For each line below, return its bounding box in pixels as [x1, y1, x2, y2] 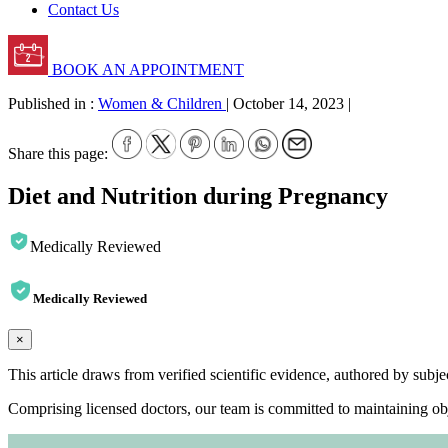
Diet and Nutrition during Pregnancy [8, 182, 388, 209]
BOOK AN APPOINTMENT [48, 61, 244, 78]
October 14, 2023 [233, 95, 344, 112]
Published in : [8, 95, 98, 112]
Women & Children [98, 95, 222, 112]
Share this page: [8, 145, 108, 162]
